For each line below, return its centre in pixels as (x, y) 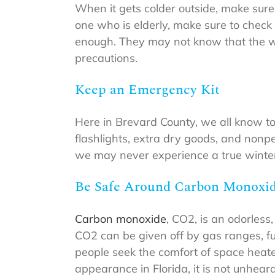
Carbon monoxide (121, 219)
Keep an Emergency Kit (147, 90)
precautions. (106, 58)
